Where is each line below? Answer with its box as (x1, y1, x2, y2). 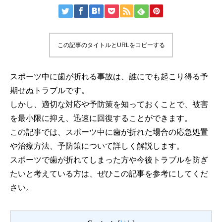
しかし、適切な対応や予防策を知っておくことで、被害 (10, 100, 208, 109)
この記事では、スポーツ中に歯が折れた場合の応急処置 (10, 128, 208, 136)
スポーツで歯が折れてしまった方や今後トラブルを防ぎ (10, 156, 208, 164)
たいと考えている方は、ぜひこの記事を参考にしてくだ (10, 169, 208, 178)
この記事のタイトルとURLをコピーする (57, 42, 165, 49)
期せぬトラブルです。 (10, 86, 89, 95)
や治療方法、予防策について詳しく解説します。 (10, 142, 184, 150)
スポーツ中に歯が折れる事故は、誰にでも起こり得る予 (10, 72, 208, 81)
